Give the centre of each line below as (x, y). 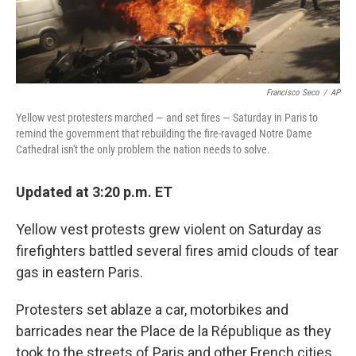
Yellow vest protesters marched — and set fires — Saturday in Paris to (167, 118)
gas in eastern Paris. (79, 273)
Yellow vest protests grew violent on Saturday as (169, 230)
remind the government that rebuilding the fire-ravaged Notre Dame (164, 134)
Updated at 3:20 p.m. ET (94, 192)
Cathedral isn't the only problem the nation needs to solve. (143, 150)
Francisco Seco (293, 93)
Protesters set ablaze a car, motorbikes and (152, 310)
